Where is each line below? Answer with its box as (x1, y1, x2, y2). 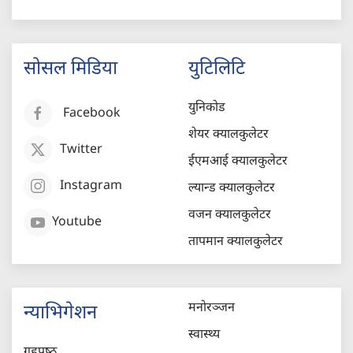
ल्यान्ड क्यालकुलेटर (188, 180, 275, 197)
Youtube (52, 214, 102, 231)
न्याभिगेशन (24, 300, 97, 326)
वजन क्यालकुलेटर (188, 206, 271, 224)
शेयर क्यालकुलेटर (188, 126, 269, 143)
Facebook (63, 105, 121, 122)
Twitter (60, 141, 102, 158)
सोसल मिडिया (24, 56, 117, 82)
